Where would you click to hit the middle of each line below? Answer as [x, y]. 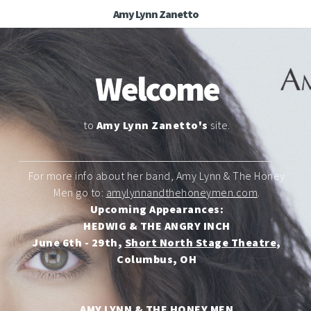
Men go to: [80, 192]
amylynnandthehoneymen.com [182, 192]
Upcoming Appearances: [157, 209]
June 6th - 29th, [79, 242]
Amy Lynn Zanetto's [152, 125]
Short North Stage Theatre [200, 242]
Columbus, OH [157, 259]
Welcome [157, 89]
